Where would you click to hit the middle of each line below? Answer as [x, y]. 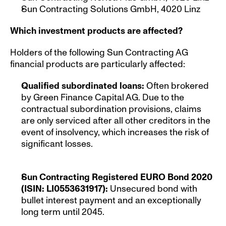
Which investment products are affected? [96, 31]
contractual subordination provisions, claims [111, 109]
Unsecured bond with [154, 189]
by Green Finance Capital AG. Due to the [103, 97]
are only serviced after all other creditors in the [116, 121]
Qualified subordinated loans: [84, 86]
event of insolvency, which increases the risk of [115, 132]
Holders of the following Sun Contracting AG [99, 52]
